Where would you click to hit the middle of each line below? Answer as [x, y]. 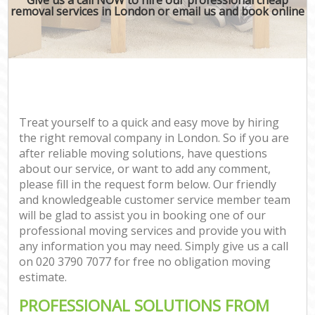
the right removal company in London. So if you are [154, 138]
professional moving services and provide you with [153, 231]
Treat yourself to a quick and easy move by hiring [149, 122]
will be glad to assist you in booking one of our [143, 215]
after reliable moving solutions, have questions [143, 153]
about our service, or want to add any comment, [145, 169]
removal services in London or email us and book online [157, 11]
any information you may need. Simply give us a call [154, 246]
